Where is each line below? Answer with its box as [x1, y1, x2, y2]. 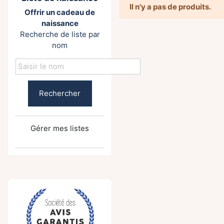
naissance [41, 18, 78, 28]
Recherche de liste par [19, 29, 100, 39]
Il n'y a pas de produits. [129, 2, 211, 12]
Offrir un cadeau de [24, 7, 95, 17]
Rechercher [39, 88, 80, 98]
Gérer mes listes [30, 123, 89, 133]
